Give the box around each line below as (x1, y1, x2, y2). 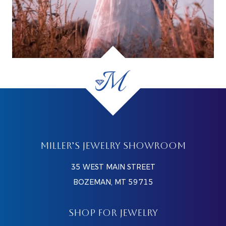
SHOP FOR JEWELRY (68, 209, 158, 218)
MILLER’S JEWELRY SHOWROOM (40, 142, 186, 151)
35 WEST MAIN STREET (71, 162, 155, 172)
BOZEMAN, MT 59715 (73, 178, 153, 187)
